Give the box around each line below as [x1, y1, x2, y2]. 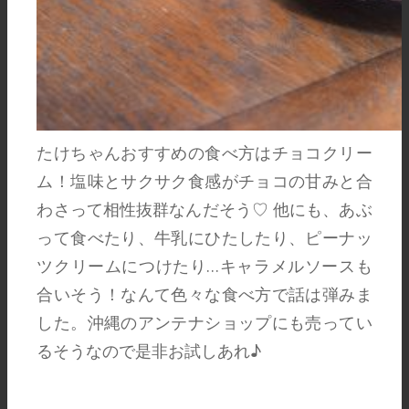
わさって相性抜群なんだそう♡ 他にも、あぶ [37, 197, 372, 221]
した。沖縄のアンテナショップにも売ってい [37, 310, 372, 334]
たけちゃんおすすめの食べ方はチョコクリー [37, 141, 372, 164]
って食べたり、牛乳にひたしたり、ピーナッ [37, 225, 372, 249]
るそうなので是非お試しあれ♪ [37, 339, 262, 362]
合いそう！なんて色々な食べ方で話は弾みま [37, 282, 372, 306]
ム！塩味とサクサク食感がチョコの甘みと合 [37, 169, 372, 193]
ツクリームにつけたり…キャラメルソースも [37, 254, 372, 278]
